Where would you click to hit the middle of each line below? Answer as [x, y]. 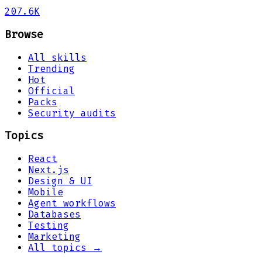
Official [51, 91]
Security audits [72, 113]
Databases [54, 215]
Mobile [46, 192]
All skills [57, 57]
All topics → [65, 248]
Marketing [54, 237]
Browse [24, 35]
